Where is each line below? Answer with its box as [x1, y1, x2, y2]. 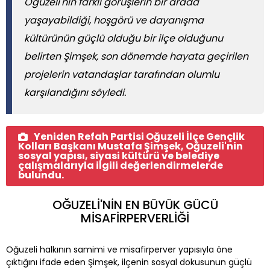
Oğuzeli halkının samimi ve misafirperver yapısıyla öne [6, 243, 233, 256]
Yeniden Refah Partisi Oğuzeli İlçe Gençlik [34, 129, 245, 143]
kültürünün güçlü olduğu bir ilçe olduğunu [24, 31, 223, 45]
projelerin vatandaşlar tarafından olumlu [24, 67, 219, 81]
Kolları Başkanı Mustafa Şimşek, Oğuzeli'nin [18, 139, 243, 153]
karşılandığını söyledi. [24, 85, 126, 99]
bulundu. [18, 168, 64, 182]
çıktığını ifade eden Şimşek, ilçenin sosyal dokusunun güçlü [6, 256, 252, 268]
